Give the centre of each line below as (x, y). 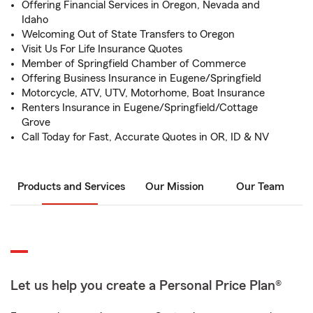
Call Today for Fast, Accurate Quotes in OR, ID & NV (145, 137)
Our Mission (175, 187)
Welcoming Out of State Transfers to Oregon (128, 34)
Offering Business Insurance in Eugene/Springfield (141, 78)
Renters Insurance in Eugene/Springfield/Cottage (140, 108)
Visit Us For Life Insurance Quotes (102, 49)
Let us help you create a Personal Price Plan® (146, 286)
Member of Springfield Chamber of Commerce (134, 64)
